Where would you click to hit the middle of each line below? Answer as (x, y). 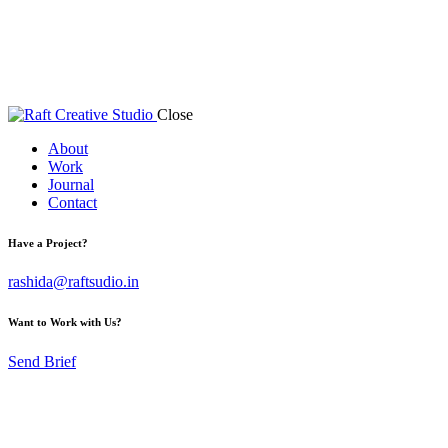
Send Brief (42, 362)
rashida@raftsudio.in (73, 282)
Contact (72, 202)
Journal (71, 184)
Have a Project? (48, 242)
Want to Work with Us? (65, 322)
